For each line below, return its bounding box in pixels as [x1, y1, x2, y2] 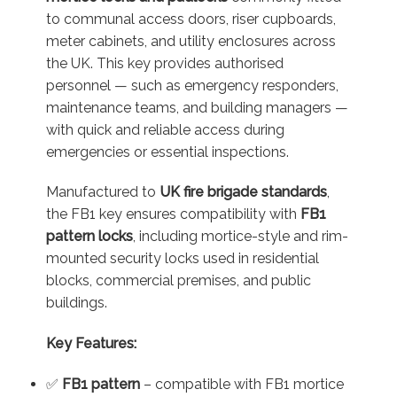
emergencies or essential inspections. [45, 143, 289, 160]
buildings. [45, 294, 107, 312]
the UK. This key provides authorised [45, 54, 284, 72]
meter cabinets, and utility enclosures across [45, 32, 336, 50]
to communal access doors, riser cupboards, [45, 10, 336, 27]
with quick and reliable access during [45, 121, 284, 138]
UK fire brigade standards [159, 183, 327, 201]
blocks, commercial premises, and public [45, 272, 311, 290]
